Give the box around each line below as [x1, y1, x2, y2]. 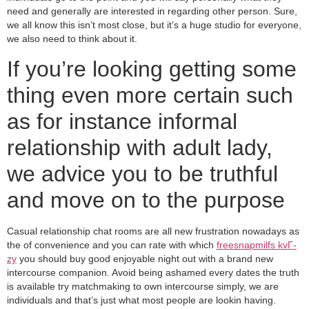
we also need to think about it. [7, 33, 137, 45]
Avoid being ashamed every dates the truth [110, 266, 299, 278]
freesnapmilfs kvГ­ [217, 239, 297, 250]
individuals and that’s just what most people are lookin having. [7, 294, 276, 306]
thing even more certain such [7, 82, 293, 108]
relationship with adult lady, [7, 134, 272, 160]
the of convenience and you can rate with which [7, 239, 217, 250]
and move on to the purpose [7, 187, 285, 212]
